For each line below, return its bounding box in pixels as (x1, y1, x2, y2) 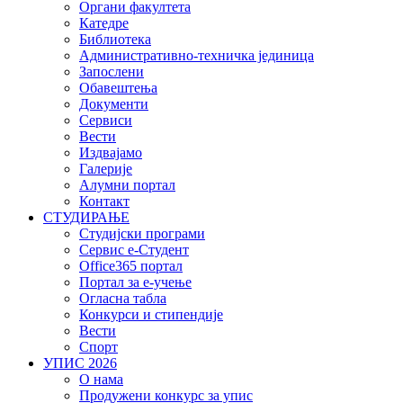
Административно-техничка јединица (79, 48, 314, 64)
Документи (79, 96, 148, 112)
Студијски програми (79, 226, 205, 242)
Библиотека (79, 31, 151, 48)
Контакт (79, 193, 130, 210)
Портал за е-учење (79, 274, 192, 291)
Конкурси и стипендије (79, 307, 223, 323)
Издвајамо (79, 145, 142, 161)
